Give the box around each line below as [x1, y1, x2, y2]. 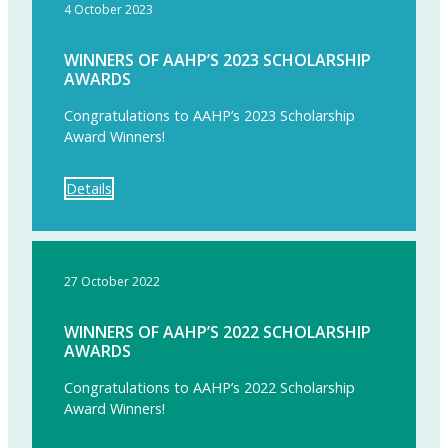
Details [66, 178, 112, 198]
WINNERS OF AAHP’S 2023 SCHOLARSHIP [64, 49, 371, 72]
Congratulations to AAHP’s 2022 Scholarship [64, 377, 355, 397]
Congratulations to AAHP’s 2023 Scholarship [64, 106, 355, 126]
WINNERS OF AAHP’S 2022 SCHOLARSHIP [64, 320, 371, 343]
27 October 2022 [64, 272, 160, 290]
